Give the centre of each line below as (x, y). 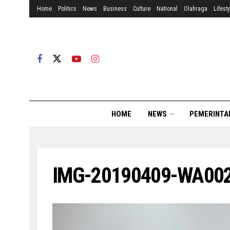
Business (115, 9)
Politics (67, 9)
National (167, 9)
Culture (142, 9)
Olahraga (196, 9)
